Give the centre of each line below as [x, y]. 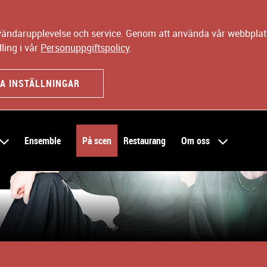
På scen [97, 141]
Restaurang [144, 141]
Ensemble [42, 141]
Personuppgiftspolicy [85, 48]
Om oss [196, 141]
